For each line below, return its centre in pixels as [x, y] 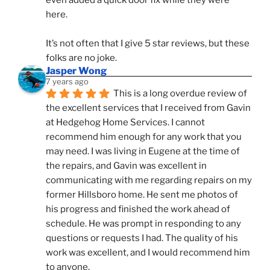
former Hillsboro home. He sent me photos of [142, 194]
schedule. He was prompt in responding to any [143, 223]
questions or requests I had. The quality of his [142, 238]
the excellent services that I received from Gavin [148, 108]
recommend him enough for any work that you [144, 137]
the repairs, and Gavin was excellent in [126, 165]
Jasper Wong [76, 71]
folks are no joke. [81, 58]
